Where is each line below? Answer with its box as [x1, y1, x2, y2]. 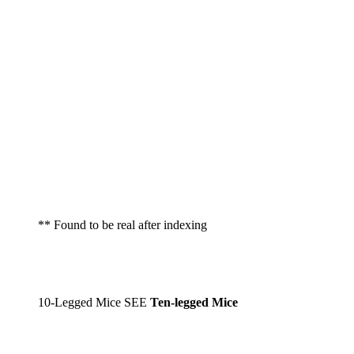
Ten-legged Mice [150, 296, 238, 310]
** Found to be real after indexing [38, 218, 207, 232]
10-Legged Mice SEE [38, 296, 150, 310]
